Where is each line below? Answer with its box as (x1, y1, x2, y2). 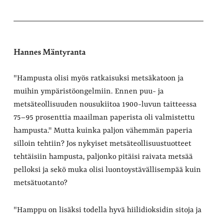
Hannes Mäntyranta (14, 45, 86, 57)
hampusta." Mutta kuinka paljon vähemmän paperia (14, 126, 192, 135)
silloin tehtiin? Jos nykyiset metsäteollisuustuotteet (14, 139, 191, 148)
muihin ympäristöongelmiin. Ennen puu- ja (14, 87, 164, 96)
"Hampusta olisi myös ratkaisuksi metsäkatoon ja (14, 74, 184, 83)
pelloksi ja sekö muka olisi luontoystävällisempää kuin (14, 165, 201, 174)
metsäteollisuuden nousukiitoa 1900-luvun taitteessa (14, 100, 197, 109)
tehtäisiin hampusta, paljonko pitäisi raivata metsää (14, 152, 193, 161)
